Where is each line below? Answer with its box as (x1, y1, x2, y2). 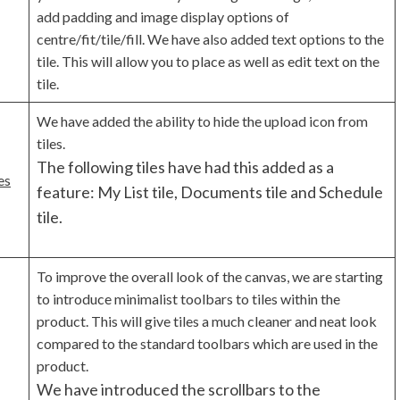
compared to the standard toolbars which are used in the (37, 335, 378, 353)
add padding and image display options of (37, 8, 289, 26)
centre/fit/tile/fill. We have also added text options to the (37, 30, 384, 48)
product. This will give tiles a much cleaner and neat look (37, 312, 377, 330)
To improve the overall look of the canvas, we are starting (37, 268, 383, 286)
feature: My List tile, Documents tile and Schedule (37, 182, 383, 203)
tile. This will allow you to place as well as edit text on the (37, 53, 379, 71)
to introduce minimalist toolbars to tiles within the (37, 290, 340, 308)
